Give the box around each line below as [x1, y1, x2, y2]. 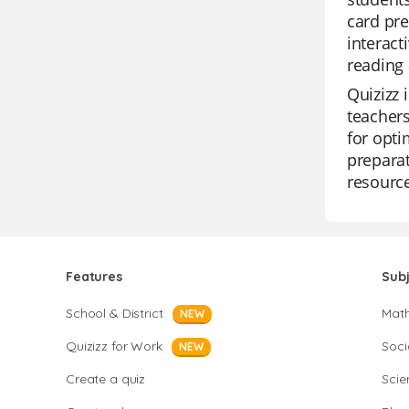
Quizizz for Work [66, 338, 163, 354]
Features [66, 268, 122, 285]
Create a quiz [66, 371, 146, 387]
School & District [66, 305, 163, 321]
